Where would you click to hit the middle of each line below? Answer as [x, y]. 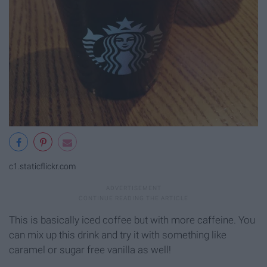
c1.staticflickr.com [42, 166]
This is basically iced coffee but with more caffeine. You [132, 220]
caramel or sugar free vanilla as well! [90, 249]
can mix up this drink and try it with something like [118, 235]
